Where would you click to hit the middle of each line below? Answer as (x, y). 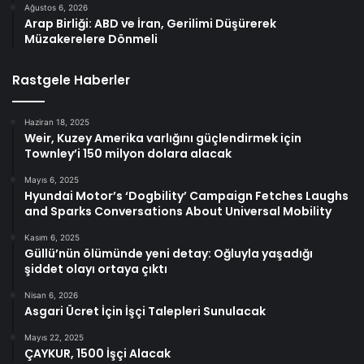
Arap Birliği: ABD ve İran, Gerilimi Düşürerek (150, 23)
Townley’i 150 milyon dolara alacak (128, 153)
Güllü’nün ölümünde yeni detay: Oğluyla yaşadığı (169, 253)
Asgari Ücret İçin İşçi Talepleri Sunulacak (145, 311)
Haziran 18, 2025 (57, 121)
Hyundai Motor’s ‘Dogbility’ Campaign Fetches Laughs (186, 195)
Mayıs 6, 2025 (52, 179)
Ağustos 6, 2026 (56, 7)
